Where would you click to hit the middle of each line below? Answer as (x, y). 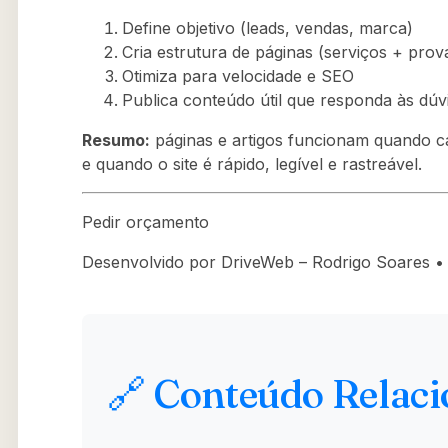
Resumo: (116, 139)
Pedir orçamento (145, 221)
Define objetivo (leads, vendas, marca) (267, 27)
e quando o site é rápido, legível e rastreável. (252, 163)
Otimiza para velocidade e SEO (238, 75)
